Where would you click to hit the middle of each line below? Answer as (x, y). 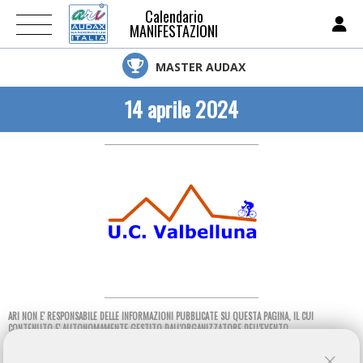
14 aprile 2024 (181, 109)
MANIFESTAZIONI (174, 31)
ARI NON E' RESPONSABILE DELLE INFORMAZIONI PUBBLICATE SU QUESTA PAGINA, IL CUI (161, 316)
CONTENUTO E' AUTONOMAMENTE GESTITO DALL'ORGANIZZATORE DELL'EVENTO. (149, 328)
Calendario (174, 16)
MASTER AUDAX (199, 67)
